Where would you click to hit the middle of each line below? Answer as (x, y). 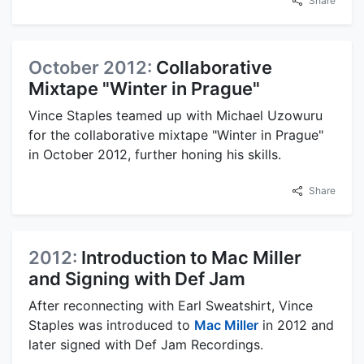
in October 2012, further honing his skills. (155, 154)
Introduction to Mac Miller (191, 258)
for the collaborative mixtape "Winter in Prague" (176, 135)
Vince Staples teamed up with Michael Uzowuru (175, 115)
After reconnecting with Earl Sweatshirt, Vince (171, 305)
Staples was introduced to (111, 325)
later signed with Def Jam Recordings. (146, 344)
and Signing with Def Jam (137, 279)
